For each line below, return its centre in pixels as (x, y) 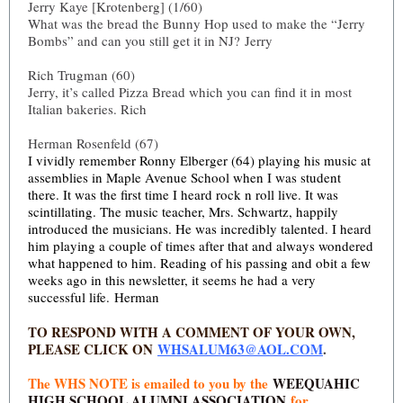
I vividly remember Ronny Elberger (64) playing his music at (199, 160)
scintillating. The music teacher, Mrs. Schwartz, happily (183, 211)
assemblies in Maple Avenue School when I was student (184, 177)
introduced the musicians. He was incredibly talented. (178, 228)
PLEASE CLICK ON (90, 349)
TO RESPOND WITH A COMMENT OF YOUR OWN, (192, 332)
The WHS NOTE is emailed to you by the (150, 383)
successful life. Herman (94, 297)
